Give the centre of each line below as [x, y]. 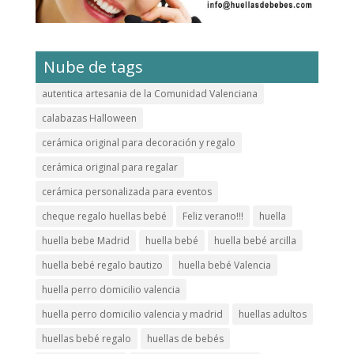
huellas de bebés [185, 338]
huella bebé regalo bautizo [102, 265]
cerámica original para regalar [109, 167]
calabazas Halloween [89, 118]
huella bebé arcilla [255, 240]
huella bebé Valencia [224, 265]
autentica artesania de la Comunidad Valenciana [149, 93]
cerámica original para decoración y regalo [138, 142]
